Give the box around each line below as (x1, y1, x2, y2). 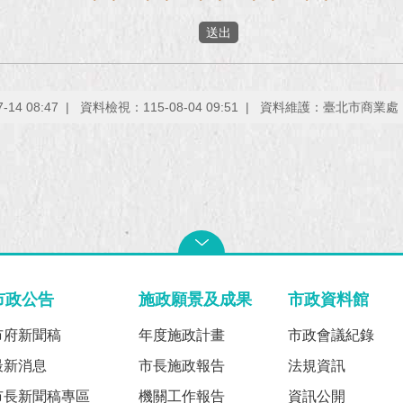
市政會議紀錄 (287, 327, 374, 343)
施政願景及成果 (139, 289, 253, 309)
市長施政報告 (139, 357, 226, 373)
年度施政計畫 (139, 327, 226, 343)
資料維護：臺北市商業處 (260, 99, 399, 114)
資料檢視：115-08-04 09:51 (80, 99, 238, 114)
